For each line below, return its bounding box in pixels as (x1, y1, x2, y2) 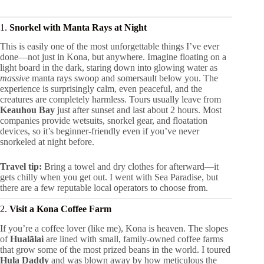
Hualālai (10, 234, 44, 245)
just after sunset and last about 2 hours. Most (55, 105, 222, 115)
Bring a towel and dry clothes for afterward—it (42, 161, 219, 172)
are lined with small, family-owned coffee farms (44, 234, 223, 245)
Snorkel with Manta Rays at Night (9, 22, 147, 32)
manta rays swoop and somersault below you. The (29, 73, 218, 84)
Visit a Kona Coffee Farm (9, 204, 111, 214)
